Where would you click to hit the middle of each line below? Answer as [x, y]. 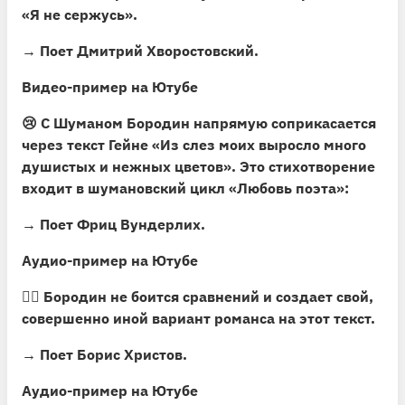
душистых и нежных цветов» [127, 166]
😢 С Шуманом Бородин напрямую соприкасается [199, 122]
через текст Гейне [87, 144]
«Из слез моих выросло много [259, 144]
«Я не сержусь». [80, 14]
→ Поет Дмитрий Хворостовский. [140, 50]
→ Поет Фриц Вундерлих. [113, 224]
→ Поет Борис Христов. [104, 354]
